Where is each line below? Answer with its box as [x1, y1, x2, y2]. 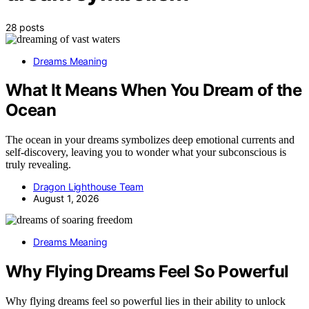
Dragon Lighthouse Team [33, 181, 144, 193]
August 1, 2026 [33, 192, 99, 205]
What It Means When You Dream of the [6, 80, 301, 101]
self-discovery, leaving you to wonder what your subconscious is [6, 146, 286, 159]
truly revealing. [6, 159, 71, 171]
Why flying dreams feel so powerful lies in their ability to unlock [6, 295, 286, 308]
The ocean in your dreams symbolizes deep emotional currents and [6, 134, 295, 146]
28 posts [6, 21, 44, 33]
